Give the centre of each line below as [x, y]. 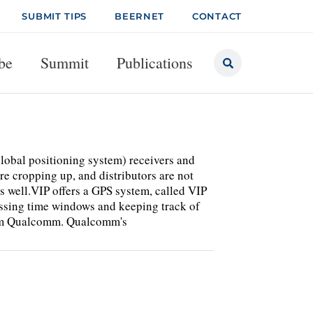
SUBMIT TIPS [54, 16]
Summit [65, 63]
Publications [155, 63]
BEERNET [140, 16]
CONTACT [217, 16]
